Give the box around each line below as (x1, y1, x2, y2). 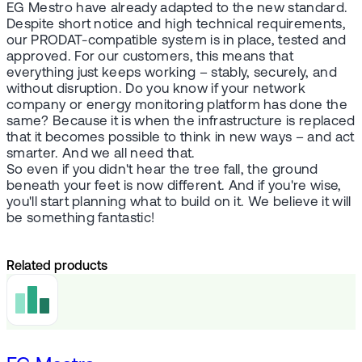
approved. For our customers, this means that (6, 49, 294, 64)
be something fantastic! (6, 211, 155, 225)
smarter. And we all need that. (6, 146, 196, 161)
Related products (6, 259, 107, 273)
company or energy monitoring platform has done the (6, 98, 348, 112)
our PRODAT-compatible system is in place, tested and (6, 33, 347, 48)
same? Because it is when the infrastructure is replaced (6, 114, 356, 128)
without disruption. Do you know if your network (6, 82, 306, 96)
